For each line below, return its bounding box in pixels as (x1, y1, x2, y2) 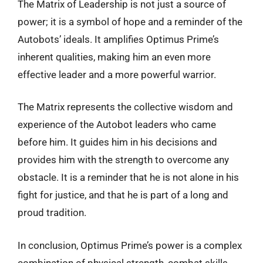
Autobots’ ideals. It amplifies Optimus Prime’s (18, 33, 219, 45)
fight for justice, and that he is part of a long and (18, 189, 228, 201)
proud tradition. (18, 207, 86, 218)
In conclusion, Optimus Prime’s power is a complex (18, 239, 242, 251)
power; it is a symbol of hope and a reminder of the (18, 15, 242, 28)
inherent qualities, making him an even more (18, 50, 211, 63)
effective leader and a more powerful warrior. (18, 68, 216, 80)
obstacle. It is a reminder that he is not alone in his (18, 171, 239, 183)
